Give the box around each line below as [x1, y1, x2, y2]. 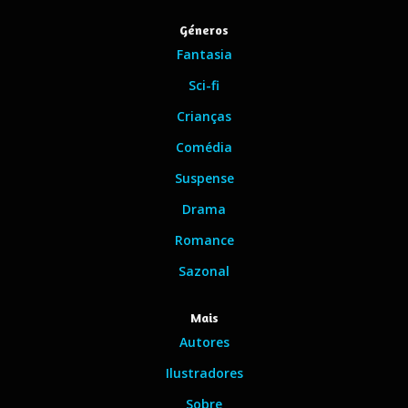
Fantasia [176, 46, 232, 63]
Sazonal [178, 262, 229, 280]
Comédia [176, 138, 232, 156]
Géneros [179, 22, 229, 37]
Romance [174, 231, 234, 249]
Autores [178, 333, 229, 351]
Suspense [174, 169, 234, 187]
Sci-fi [189, 76, 219, 94]
